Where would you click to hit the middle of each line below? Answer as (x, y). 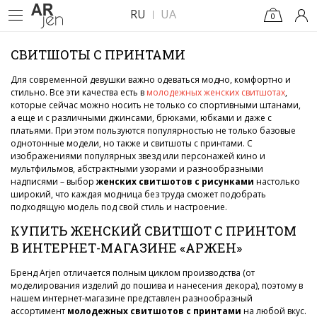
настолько (277, 181)
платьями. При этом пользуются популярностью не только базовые (153, 131)
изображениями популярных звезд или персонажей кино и (138, 156)
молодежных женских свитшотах (216, 92)
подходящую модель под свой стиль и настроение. (119, 207)
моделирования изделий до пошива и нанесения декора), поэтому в (157, 286)
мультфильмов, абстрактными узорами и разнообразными (137, 169)
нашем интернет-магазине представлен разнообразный (132, 298)
